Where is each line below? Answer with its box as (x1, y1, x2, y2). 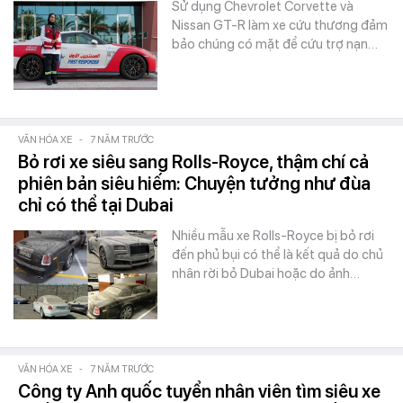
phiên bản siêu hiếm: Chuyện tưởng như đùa (18, 173, 371, 194)
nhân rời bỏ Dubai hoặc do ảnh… (172, 265, 360, 282)
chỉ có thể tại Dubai (18, 194, 174, 216)
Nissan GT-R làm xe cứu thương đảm (172, 17, 388, 33)
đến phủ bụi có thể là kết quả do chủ (172, 246, 383, 263)
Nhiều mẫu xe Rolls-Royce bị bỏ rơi (172, 228, 374, 244)
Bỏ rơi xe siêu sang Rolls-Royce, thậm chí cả (18, 151, 369, 173)
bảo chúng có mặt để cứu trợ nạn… (172, 36, 378, 52)
